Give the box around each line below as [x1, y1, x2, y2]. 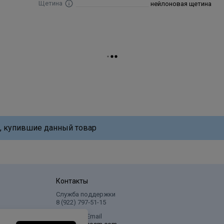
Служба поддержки [55, 190, 115, 198]
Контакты [55, 177, 88, 185]
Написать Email [55, 212, 102, 220]
